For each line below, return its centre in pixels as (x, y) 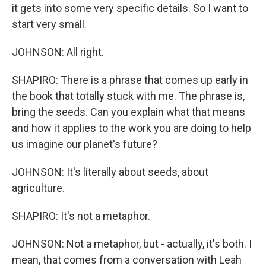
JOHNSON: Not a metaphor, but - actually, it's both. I (132, 244)
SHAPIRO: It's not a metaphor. (81, 216)
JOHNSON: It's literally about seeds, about (110, 172)
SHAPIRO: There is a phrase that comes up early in (130, 80)
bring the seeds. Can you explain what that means (129, 112)
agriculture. (38, 188)
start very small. (49, 24)
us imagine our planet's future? (85, 144)
